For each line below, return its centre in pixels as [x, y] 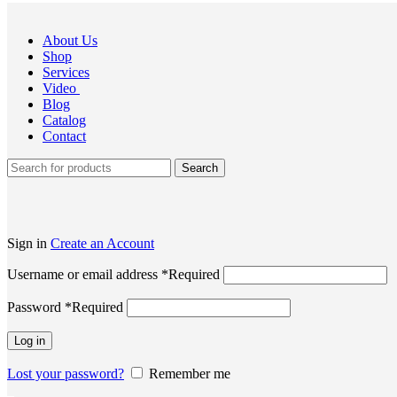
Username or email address [84, 274]
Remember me [190, 374]
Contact [64, 136]
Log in [30, 341]
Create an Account [102, 243]
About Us [70, 40]
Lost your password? [66, 374]
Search [200, 168]
